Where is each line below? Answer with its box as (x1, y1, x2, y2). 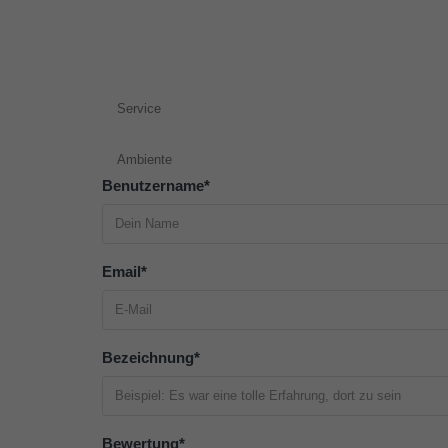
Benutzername (102, 176, 204, 194)
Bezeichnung (102, 348, 194, 366)
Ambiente (117, 151, 172, 167)
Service (117, 100, 161, 116)
